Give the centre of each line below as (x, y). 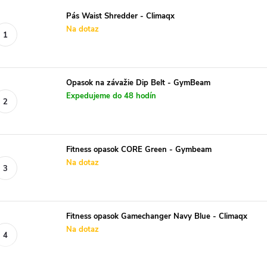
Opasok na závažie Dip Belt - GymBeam (138, 83)
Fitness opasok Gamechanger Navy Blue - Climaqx (157, 216)
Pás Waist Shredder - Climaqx (120, 16)
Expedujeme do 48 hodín (111, 96)
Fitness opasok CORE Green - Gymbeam (139, 150)
